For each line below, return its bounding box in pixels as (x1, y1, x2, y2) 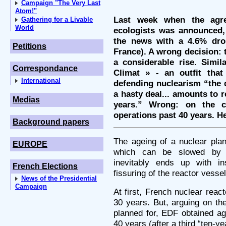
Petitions (13, 42, 46, 50)
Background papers (13, 118, 89, 126)
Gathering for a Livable (21, 16, 93, 23)
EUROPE (13, 140, 47, 148)
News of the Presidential (21, 175, 97, 182)
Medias (13, 95, 40, 104)
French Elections (13, 162, 78, 171)
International (21, 77, 61, 84)
